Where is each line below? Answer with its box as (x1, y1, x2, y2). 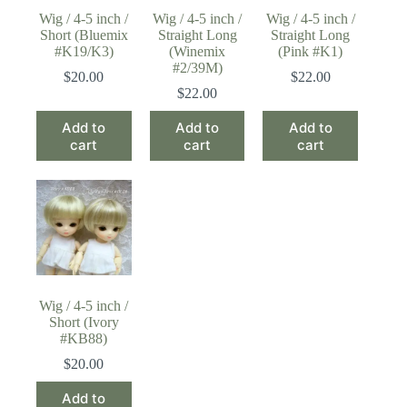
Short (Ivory (48, 314, 119, 331)
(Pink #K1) (278, 44, 343, 60)
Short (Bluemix (39, 27, 128, 44)
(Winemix (169, 44, 226, 60)
